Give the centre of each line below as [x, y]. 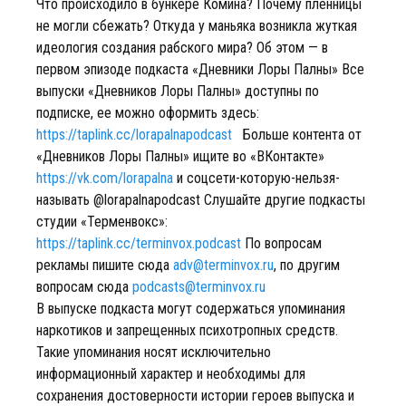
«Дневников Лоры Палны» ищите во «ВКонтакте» [180, 156]
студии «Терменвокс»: [102, 222]
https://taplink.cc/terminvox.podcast [139, 243]
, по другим [307, 265]
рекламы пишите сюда [105, 265]
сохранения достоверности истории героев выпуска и [195, 396]
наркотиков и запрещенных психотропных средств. [187, 330]
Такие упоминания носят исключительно [154, 352]
